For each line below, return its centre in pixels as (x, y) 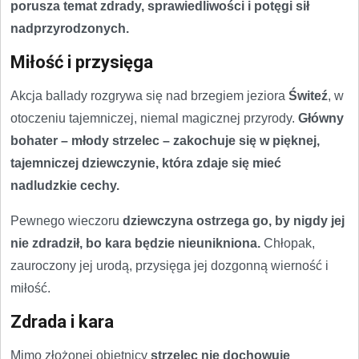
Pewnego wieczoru (67, 221)
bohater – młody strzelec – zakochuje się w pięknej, (165, 141)
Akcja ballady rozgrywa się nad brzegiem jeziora (149, 96)
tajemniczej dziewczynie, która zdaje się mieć (146, 163)
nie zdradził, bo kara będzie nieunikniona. (135, 243)
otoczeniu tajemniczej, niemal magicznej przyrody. (154, 118)
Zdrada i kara (62, 322)
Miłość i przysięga (82, 62)
